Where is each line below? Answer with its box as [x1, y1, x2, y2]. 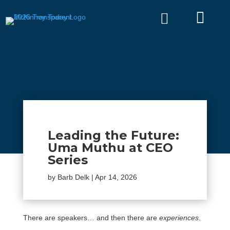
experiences [159, 214, 199, 222]
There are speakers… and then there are [23, 214, 159, 222]
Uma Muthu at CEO [47, 140, 173, 155]
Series [47, 152, 88, 167]
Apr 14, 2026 [94, 173, 137, 181]
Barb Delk [57, 173, 89, 181]
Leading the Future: [47, 128, 179, 143]
